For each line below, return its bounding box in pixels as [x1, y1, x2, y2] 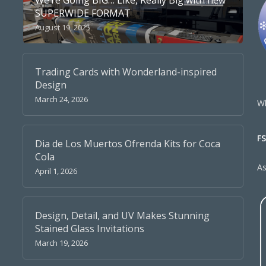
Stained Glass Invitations [34, 222, 144, 235]
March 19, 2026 [34, 237, 88, 248]
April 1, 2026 [34, 166, 77, 176]
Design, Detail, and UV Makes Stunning [34, 209, 210, 222]
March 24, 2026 [34, 94, 88, 104]
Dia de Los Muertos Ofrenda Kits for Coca [34, 137, 220, 150]
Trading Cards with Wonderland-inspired [34, 65, 217, 78]
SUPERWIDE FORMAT [34, 7, 131, 20]
